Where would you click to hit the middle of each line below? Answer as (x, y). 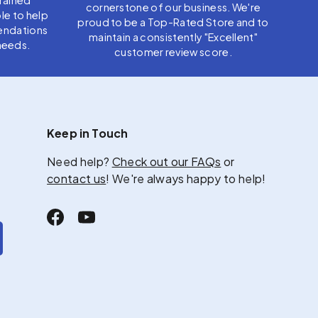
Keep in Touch (88, 133)
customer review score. (173, 52)
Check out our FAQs (166, 162)
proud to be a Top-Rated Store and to (173, 22)
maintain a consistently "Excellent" (173, 37)
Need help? (79, 162)
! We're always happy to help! (186, 179)
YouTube (109, 224)
